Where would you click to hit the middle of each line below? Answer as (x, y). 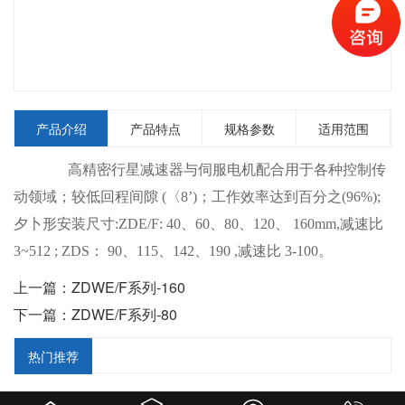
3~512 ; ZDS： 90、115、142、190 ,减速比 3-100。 (173, 250)
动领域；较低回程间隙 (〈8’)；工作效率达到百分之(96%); (197, 196)
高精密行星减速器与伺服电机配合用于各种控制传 (212, 169)
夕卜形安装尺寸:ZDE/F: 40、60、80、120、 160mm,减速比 (198, 223)
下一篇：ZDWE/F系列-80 (95, 314)
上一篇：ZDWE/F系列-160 (99, 287)
